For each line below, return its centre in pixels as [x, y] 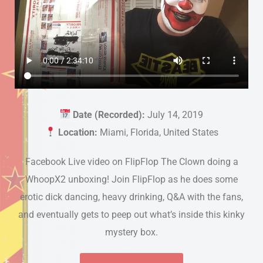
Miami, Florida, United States [158, 132]
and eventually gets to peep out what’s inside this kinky [131, 214]
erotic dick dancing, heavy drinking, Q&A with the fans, [131, 197]
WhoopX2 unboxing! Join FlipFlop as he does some [131, 179]
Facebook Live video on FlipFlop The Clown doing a [131, 161]
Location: [77, 132]
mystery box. [131, 232]
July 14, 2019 [174, 114]
